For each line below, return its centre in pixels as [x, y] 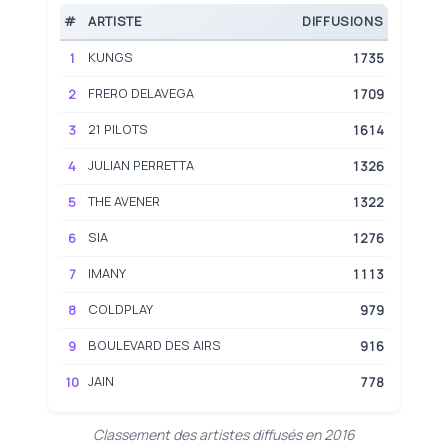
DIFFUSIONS [343, 20]
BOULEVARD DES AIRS [154, 344]
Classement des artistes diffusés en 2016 [224, 434]
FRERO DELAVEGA [141, 92]
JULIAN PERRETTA [141, 164]
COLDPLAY [120, 308]
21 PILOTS [118, 128]
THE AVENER [124, 200]
